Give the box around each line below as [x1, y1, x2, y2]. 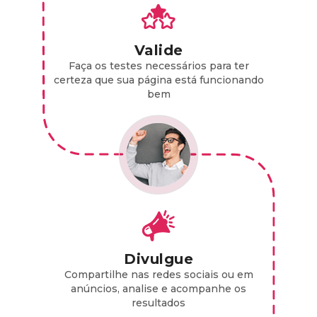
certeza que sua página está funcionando [53, 73, 264, 86]
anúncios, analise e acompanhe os [71, 282, 246, 295]
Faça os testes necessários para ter [68, 59, 249, 72]
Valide [134, 41, 183, 59]
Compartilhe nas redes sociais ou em [64, 267, 253, 281]
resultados [132, 296, 185, 309]
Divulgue [124, 250, 193, 267]
